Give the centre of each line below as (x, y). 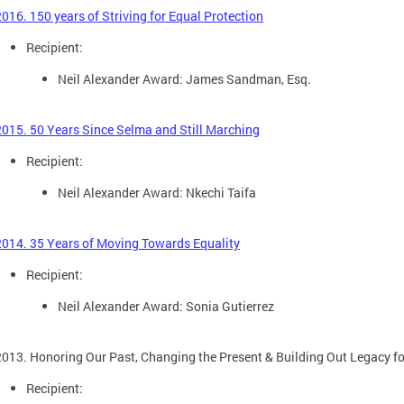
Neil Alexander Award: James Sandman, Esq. (184, 78)
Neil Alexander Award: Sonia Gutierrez (166, 306)
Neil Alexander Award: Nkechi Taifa (157, 192)
